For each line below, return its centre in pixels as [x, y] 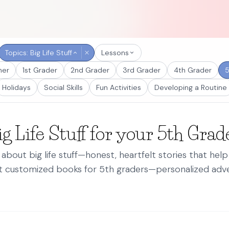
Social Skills [63, 87]
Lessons [115, 53]
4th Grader [193, 70]
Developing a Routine [191, 87]
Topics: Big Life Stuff [39, 53]
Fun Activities [119, 87]
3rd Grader [142, 70]
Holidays [16, 87]
